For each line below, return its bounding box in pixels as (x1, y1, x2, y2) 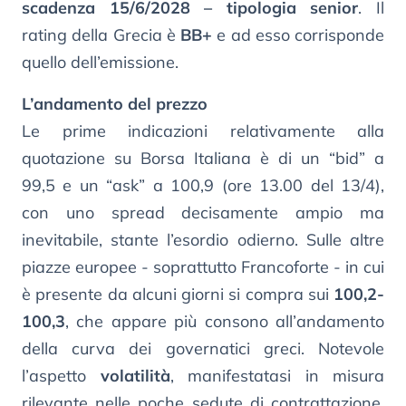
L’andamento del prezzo (22, 92, 208, 114)
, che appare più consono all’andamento (65, 310, 384, 332)
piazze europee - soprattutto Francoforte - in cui (22, 256, 384, 277)
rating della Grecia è (22, 24, 180, 45)
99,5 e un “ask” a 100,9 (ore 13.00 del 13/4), (22, 174, 384, 196)
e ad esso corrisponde (212, 24, 384, 45)
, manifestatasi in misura (169, 364, 384, 386)
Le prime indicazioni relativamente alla (22, 120, 384, 141)
